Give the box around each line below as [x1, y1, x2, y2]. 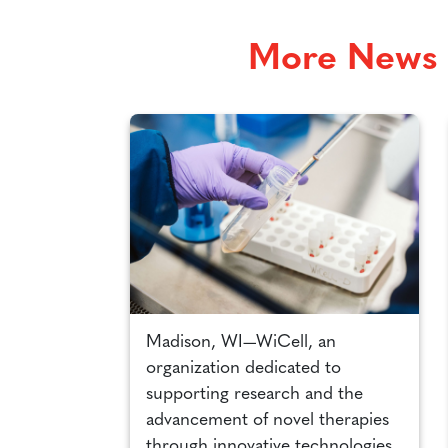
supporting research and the [146, 386, 363, 404]
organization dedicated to [146, 360, 341, 378]
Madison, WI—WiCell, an [146, 334, 336, 352]
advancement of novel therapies [146, 412, 389, 430]
